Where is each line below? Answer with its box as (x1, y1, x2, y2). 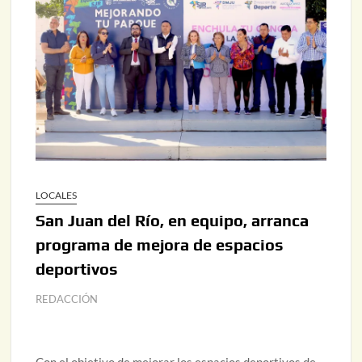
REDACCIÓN (36, 293, 99, 306)
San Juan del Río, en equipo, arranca (36, 211, 309, 230)
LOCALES (36, 189, 78, 202)
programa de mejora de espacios (36, 235, 284, 255)
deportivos (36, 259, 119, 279)
